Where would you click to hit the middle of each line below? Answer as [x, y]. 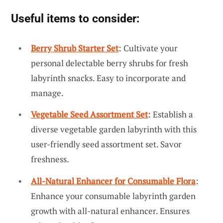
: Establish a [170, 114]
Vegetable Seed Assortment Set [89, 114]
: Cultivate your [148, 48]
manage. [47, 93]
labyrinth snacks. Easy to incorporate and [108, 78]
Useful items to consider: [75, 18]
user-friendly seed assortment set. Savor [106, 144]
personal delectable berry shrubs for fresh [110, 63]
